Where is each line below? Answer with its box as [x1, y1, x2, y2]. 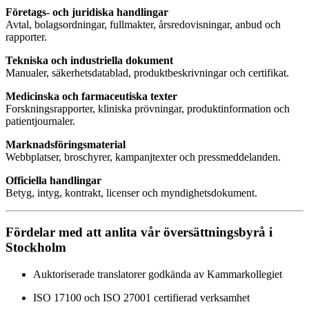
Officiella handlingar [6, 175, 101, 187]
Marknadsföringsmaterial [6, 139, 126, 151]
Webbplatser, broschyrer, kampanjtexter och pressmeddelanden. [6, 151, 281, 163]
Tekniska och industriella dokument [6, 54, 173, 67]
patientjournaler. [6, 115, 75, 128]
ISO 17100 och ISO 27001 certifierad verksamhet [33, 291, 250, 303]
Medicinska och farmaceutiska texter [6, 90, 177, 103]
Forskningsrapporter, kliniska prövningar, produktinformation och [6, 103, 290, 115]
